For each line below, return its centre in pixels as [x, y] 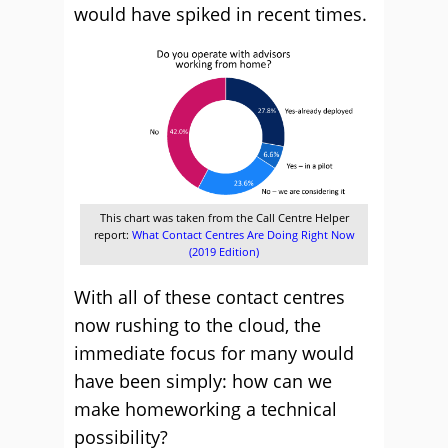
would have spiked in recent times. [220, 14]
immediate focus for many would [214, 353]
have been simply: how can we [203, 381]
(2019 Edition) [224, 251]
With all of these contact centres [209, 297]
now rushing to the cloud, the [197, 325]
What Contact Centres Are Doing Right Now [243, 234]
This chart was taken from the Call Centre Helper [224, 217]
